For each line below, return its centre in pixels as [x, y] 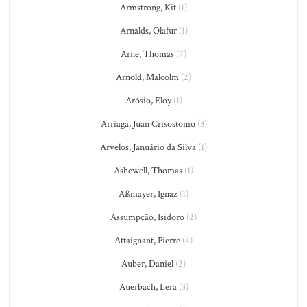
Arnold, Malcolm [147, 77]
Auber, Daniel [147, 264]
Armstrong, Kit [148, 8]
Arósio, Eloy [148, 101]
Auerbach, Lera [148, 287]
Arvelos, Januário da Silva [148, 147]
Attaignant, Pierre [147, 241]
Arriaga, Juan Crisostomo [148, 124]
